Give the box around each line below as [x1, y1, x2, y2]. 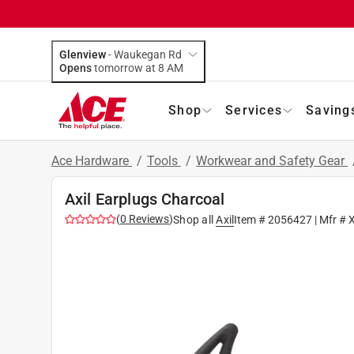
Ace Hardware [51, 153, 132, 168]
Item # [234, 213, 269, 226]
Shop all [173, 213, 213, 226]
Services [225, 102, 282, 118]
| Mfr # [312, 213, 349, 226]
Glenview [59, 47, 106, 61]
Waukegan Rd [114, 47, 182, 61]
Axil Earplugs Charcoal [65, 189, 225, 209]
